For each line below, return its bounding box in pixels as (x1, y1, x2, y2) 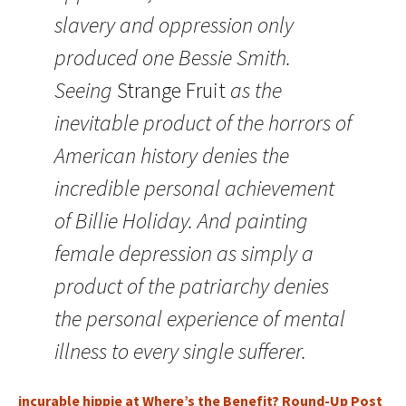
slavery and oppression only (54, 11, 294, 39)
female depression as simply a (54, 239, 314, 267)
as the (226, 76, 282, 104)
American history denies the (54, 141, 289, 169)
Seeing (54, 76, 117, 104)
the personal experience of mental (54, 304, 345, 333)
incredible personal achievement (54, 174, 334, 202)
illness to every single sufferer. (54, 337, 306, 365)
